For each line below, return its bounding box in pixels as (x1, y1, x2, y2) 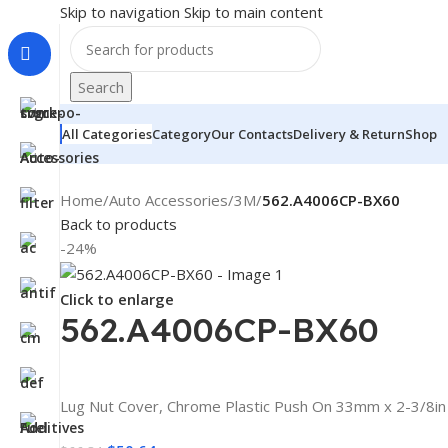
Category (152, 125, 211, 143)
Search (78, 77, 124, 97)
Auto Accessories (109, 190, 228, 210)
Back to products (60, 214, 177, 234)
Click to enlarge (60, 289, 174, 310)
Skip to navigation (60, 2, 184, 22)
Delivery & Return (293, 125, 405, 143)
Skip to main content (184, 2, 323, 22)
